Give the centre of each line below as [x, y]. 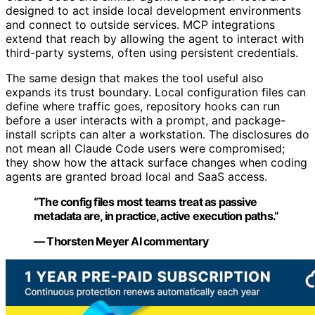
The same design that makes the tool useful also [135, 78]
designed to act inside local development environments [153, 11]
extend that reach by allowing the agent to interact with [155, 39]
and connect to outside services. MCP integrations [140, 25]
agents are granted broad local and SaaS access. [136, 176]
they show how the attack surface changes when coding [156, 162]
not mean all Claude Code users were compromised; [145, 148]
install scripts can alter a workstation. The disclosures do [157, 134]
